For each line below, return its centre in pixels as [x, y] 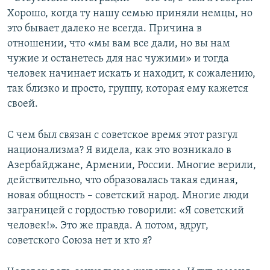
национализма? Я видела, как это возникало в [119, 151]
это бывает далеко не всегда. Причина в [105, 29]
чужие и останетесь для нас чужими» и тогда [118, 59]
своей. [23, 104]
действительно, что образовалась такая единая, [123, 181]
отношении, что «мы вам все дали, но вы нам [119, 44]
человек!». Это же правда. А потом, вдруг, [108, 226]
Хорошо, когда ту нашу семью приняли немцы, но [130, 14]
